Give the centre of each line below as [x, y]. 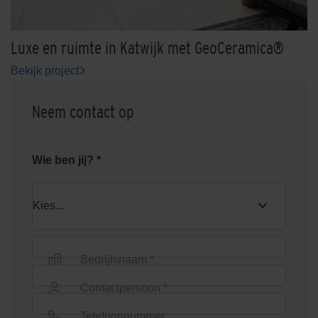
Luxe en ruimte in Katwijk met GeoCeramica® [147, 48]
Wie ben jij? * [66, 160]
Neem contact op [83, 112]
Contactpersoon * [124, 288]
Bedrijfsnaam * [117, 260]
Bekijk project [45, 71]
